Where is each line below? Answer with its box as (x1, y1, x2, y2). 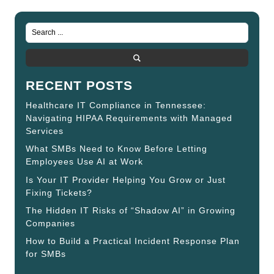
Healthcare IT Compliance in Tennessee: (26, 100, 206, 110)
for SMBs (26, 249, 66, 259)
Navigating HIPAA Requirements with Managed (26, 113, 232, 123)
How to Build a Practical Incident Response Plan (26, 236, 240, 246)
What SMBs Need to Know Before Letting (26, 144, 207, 154)
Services (26, 125, 64, 136)
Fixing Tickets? (26, 187, 92, 198)
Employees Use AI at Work (26, 157, 143, 167)
